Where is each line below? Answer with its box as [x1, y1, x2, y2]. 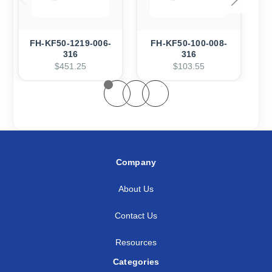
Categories [112, 257, 160, 267]
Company [115, 157, 157, 168]
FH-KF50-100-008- [151, 38, 227, 49]
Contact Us [115, 210, 157, 220]
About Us [118, 183, 154, 194]
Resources [115, 237, 157, 247]
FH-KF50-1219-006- [29, 38, 112, 49]
